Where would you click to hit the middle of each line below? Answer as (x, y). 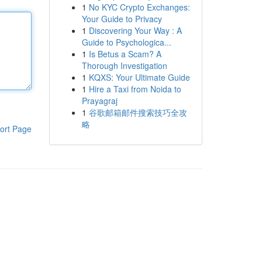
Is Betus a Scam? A (125, 54)
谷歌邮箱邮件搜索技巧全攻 (138, 112)
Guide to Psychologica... (126, 42)
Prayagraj (99, 101)
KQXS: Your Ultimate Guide (139, 77)
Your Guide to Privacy (122, 19)
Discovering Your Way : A (135, 30)
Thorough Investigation (124, 65)
